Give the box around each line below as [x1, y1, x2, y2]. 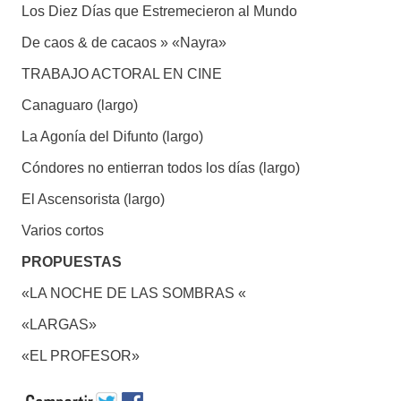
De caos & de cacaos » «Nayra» [21, 35, 226, 51]
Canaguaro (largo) [21, 98, 138, 114]
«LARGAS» [21, 317, 97, 333]
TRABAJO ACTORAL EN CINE [21, 66, 222, 82]
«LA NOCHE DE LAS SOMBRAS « [21, 286, 246, 302]
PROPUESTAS [21, 254, 122, 270]
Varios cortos [21, 223, 104, 239]
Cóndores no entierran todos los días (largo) [21, 160, 300, 176]
